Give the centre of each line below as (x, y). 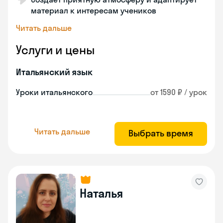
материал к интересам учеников (94, 10)
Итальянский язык (54, 72)
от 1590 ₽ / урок (179, 92)
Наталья (101, 193)
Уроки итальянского (54, 92)
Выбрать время (161, 133)
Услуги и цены (55, 50)
